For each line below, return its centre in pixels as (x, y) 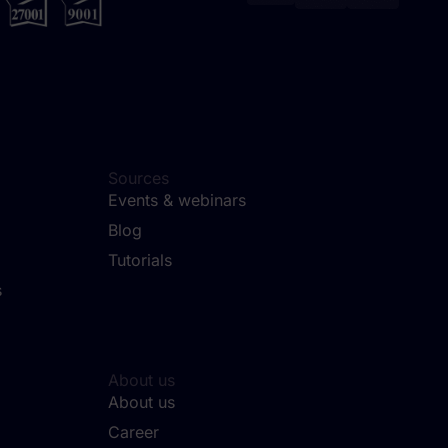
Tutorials (140, 260)
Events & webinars (177, 200)
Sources (138, 178)
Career (133, 432)
